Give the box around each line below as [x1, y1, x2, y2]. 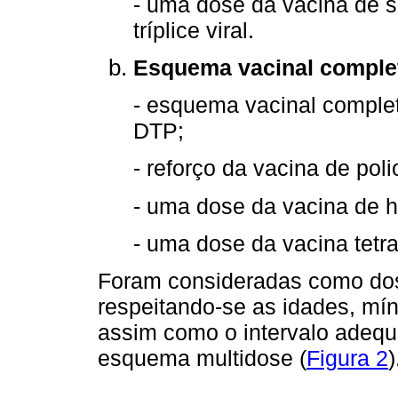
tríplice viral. [133, 17, 254, 43]
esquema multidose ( [98, 346, 306, 371]
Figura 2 [306, 346, 388, 371]
